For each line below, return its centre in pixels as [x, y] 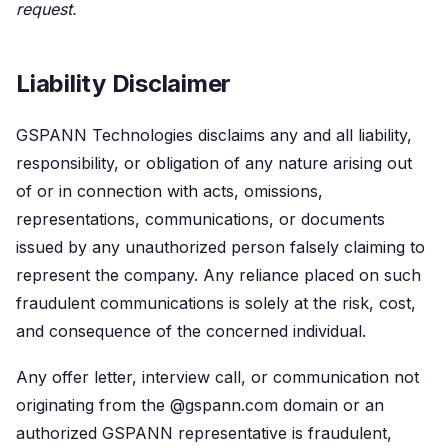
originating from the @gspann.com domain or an [200, 405]
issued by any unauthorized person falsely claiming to [220, 247]
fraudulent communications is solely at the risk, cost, [216, 303]
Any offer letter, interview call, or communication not [217, 377]
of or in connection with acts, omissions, [169, 191]
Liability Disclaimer [124, 83]
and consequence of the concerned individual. [191, 331]
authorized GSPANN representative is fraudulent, [204, 433]
